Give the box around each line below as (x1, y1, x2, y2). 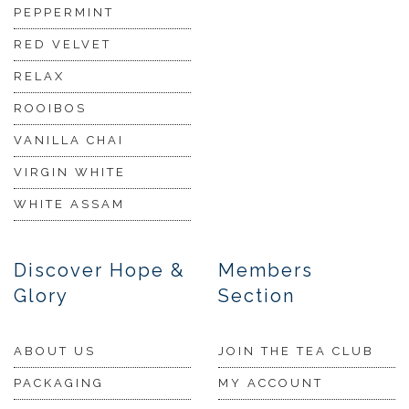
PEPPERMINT (14, 5, 114, 20)
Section (218, 285, 295, 308)
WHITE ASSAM (14, 197, 125, 212)
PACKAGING (14, 376, 104, 391)
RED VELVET (14, 37, 111, 52)
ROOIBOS (14, 101, 87, 116)
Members (218, 259, 313, 282)
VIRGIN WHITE (14, 165, 126, 180)
